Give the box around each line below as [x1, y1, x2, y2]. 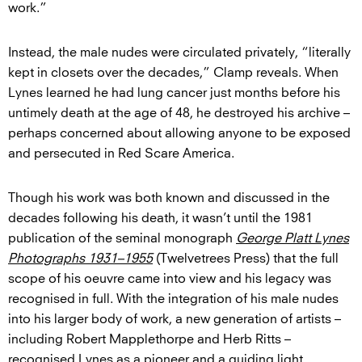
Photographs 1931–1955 [8, 251, 153, 265]
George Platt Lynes [236, 231, 349, 245]
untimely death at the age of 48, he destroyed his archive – [8, 106, 350, 120]
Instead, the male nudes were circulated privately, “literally [8, 45, 351, 59]
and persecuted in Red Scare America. [8, 146, 234, 160]
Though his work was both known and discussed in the [8, 191, 330, 204]
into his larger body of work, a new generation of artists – [8, 312, 341, 326]
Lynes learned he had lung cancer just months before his [8, 86, 340, 99]
